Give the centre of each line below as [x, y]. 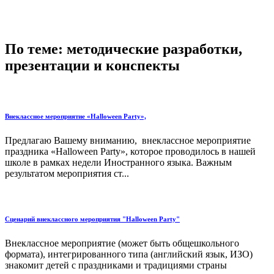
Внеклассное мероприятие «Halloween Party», [76, 117]
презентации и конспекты [92, 66]
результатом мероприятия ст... [67, 174]
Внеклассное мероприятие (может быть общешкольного [122, 243]
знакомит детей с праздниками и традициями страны [116, 265]
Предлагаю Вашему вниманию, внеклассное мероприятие [128, 141]
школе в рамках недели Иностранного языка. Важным [118, 163]
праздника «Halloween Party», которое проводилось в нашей [130, 152]
